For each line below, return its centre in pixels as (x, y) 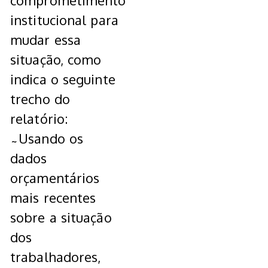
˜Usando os (47, 138)
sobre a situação (61, 217)
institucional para (64, 20)
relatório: (39, 119)
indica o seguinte (63, 79)
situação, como (56, 60)
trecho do (40, 99)
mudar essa (45, 40)
